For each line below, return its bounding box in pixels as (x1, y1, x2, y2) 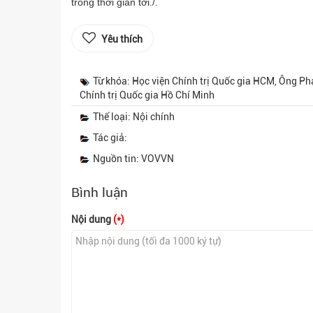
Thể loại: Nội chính (93, 111, 175, 122)
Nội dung (71, 214, 113, 225)
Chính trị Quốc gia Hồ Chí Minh (80, 89, 214, 101)
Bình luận (71, 184, 128, 201)
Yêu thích (101, 34, 143, 45)
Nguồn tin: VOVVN (93, 153, 174, 164)
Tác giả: (93, 132, 127, 143)
